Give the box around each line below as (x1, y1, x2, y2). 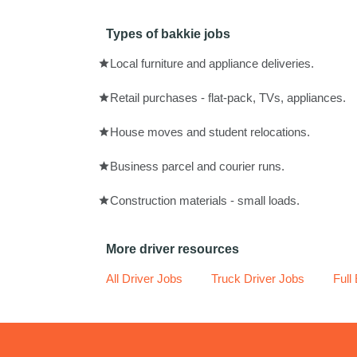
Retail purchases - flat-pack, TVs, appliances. (110, 91, 346, 104)
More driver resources (106, 242, 239, 256)
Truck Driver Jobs (211, 273, 304, 285)
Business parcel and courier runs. (110, 159, 284, 173)
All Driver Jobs (106, 273, 182, 285)
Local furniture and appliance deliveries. (110, 57, 314, 70)
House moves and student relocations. (110, 125, 310, 139)
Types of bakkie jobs (106, 27, 230, 41)
